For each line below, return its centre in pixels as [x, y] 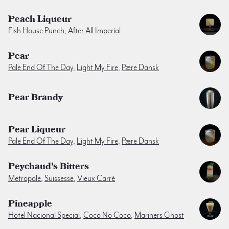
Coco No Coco [107, 215]
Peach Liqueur [40, 19]
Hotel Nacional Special [44, 215]
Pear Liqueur [37, 130]
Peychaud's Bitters [49, 167]
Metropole [25, 178]
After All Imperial [94, 30]
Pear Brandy [36, 97]
